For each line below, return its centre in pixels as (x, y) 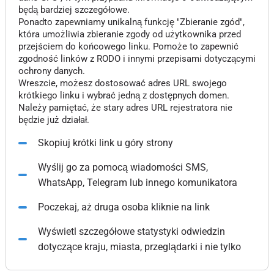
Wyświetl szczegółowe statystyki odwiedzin (131, 231)
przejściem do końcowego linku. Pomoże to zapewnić (128, 46)
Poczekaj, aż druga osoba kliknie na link (124, 207)
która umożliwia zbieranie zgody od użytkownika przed (129, 34)
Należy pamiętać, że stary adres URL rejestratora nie (125, 108)
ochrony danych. (51, 71)
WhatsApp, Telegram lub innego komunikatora (137, 183)
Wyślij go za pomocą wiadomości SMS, (123, 167)
